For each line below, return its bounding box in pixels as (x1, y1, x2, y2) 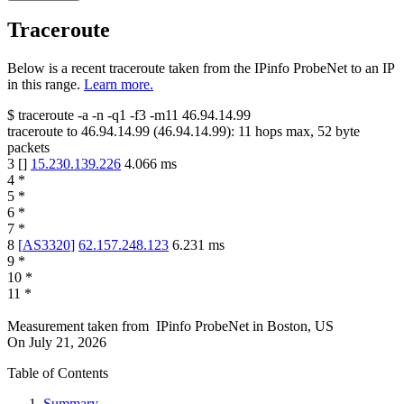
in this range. (7, 77, 80, 93)
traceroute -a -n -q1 (18, 107, 126, 124)
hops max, (252, 124, 317, 140)
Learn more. (84, 77, 153, 93)
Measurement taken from (7, 318, 149, 335)
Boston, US (267, 318, 334, 335)
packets (7, 140, 50, 156)
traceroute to (7, 124, 78, 140)
